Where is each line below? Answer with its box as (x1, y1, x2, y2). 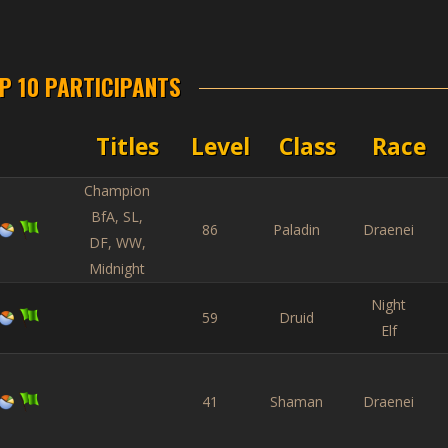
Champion (84, 181, 150, 200)
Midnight (89, 259, 145, 278)
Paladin (273, 220, 320, 239)
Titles (96, 130, 159, 162)
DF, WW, (88, 233, 146, 252)
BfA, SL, (91, 207, 143, 226)
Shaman (270, 392, 323, 411)
